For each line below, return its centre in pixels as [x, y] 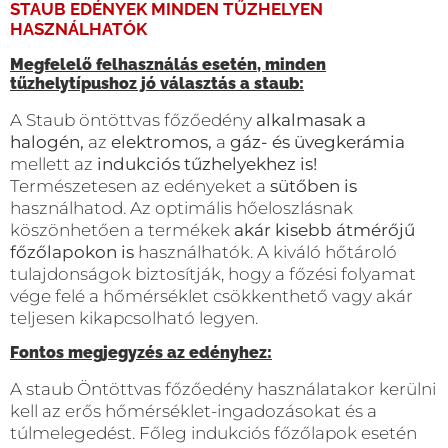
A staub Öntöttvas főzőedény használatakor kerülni [223, 388]
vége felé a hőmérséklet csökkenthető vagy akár [211, 295]
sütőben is [313, 185]
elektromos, [163, 141]
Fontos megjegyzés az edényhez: [141, 352]
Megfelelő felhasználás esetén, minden [168, 64]
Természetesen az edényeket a [140, 185]
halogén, [49, 141]
